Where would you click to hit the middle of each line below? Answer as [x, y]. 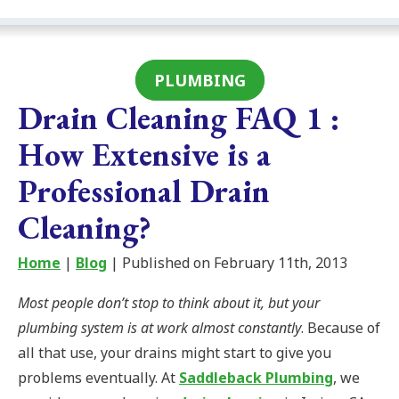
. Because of [341, 328]
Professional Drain [144, 191]
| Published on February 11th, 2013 [227, 263]
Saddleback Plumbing [256, 378]
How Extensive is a [144, 155]
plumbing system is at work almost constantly [159, 328]
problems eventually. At [98, 378]
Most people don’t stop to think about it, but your [169, 303]
